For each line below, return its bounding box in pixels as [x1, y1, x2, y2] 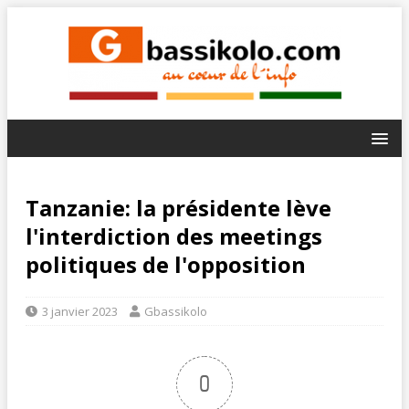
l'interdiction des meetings [26, 220, 322, 251]
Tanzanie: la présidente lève [26, 192, 331, 223]
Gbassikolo [144, 302, 207, 320]
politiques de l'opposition [26, 248, 306, 279]
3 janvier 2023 [42, 302, 118, 320]
